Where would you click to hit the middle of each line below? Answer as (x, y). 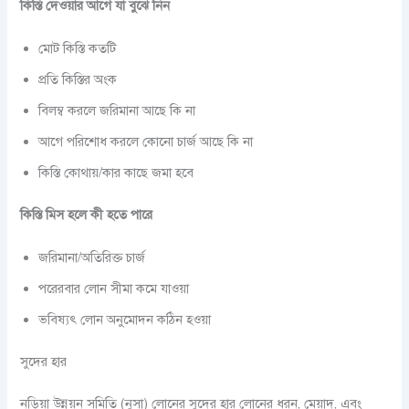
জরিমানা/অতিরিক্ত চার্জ (92, 258)
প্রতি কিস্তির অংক (78, 79)
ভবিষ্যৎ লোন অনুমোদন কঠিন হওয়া (125, 320)
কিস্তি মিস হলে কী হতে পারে (87, 214)
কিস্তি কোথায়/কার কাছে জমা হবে (116, 172)
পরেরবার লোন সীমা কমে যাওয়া (114, 289)
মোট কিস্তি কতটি (78, 48)
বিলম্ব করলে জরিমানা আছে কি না (117, 110)
